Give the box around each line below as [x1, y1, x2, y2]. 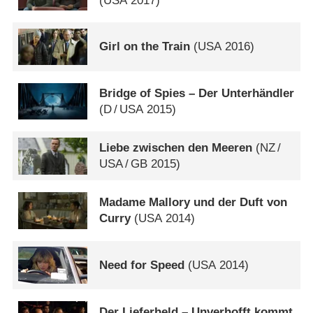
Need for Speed [99, 259, 185, 272]
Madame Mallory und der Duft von [99, 196, 288, 210]
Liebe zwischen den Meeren [99, 141, 253, 155]
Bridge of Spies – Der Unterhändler [99, 87, 295, 101]
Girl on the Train [99, 40, 191, 54]
